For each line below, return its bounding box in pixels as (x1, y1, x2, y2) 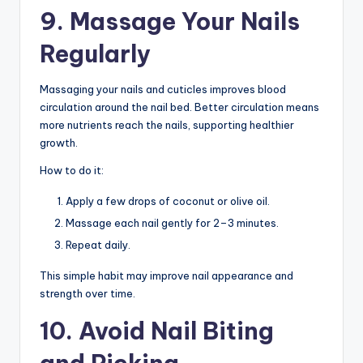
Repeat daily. (66, 238, 130, 252)
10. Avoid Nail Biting (40, 316, 274, 347)
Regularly (40, 38, 151, 69)
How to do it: (40, 163, 104, 177)
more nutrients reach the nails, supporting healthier (40, 117, 294, 131)
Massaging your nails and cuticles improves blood (40, 82, 286, 96)
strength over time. (40, 287, 135, 301)
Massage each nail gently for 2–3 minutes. (66, 216, 279, 229)
